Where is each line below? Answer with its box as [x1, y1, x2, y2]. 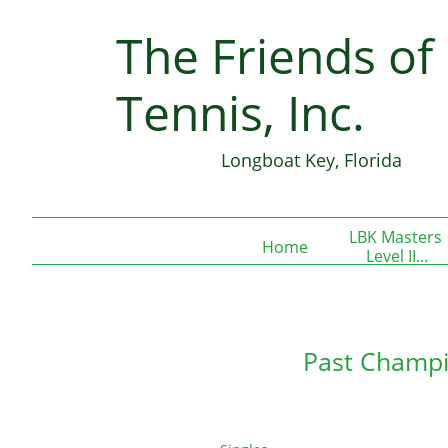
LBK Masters [348, 226, 442, 248]
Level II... [366, 245, 428, 267]
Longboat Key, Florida [221, 148, 402, 172]
